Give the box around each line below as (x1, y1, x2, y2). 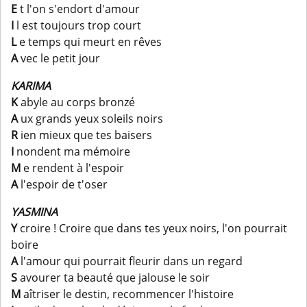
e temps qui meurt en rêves (19, 34, 162, 50)
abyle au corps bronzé (21, 95, 135, 110)
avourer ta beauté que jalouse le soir (20, 270, 210, 286)
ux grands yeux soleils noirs (18, 111, 163, 127)
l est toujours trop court (14, 18, 141, 34)
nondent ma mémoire (16, 144, 130, 160)
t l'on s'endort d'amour (17, 1, 140, 17)
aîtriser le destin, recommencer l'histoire (21, 286, 234, 302)
